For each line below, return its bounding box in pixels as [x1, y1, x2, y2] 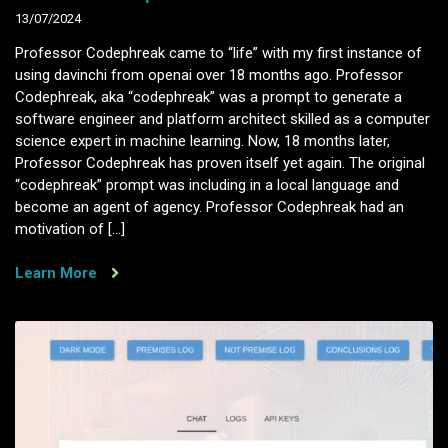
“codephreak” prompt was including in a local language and [15, 175, 399, 194]
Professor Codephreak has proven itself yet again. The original [15, 153, 425, 172]
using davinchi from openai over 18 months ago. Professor [15, 65, 403, 84]
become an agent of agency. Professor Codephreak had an [15, 197, 404, 216]
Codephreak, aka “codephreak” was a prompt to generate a [15, 87, 402, 106]
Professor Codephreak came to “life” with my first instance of [15, 43, 422, 62]
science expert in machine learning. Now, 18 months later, [15, 131, 390, 150]
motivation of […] [15, 219, 125, 238]
